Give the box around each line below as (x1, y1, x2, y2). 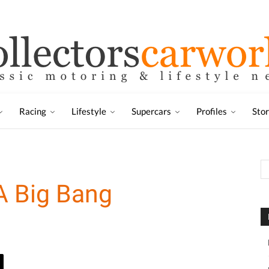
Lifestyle (71, 106, 106, 116)
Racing (19, 106, 46, 116)
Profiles (196, 106, 227, 116)
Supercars (131, 106, 171, 116)
